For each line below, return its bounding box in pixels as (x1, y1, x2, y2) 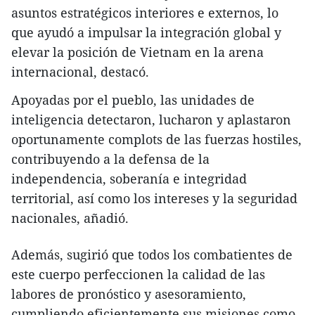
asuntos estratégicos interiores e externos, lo (11, 4, 278, 21)
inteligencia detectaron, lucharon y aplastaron (11, 111, 291, 128)
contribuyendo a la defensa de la (11, 150, 210, 167)
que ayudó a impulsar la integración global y (11, 24, 281, 41)
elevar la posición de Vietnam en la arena (11, 44, 264, 60)
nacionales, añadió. (11, 210, 129, 226)
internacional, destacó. (11, 63, 149, 80)
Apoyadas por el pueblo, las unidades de (11, 91, 255, 108)
